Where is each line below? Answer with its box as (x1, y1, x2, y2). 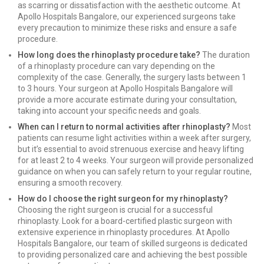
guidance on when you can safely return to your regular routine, (18, 167, 252, 176)
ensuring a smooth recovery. (18, 178, 123, 187)
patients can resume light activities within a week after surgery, (18, 133, 251, 143)
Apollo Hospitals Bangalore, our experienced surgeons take (18, 12, 236, 21)
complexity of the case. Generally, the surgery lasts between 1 (18, 72, 246, 82)
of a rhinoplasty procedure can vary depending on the (18, 61, 215, 71)
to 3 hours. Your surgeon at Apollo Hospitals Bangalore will (18, 84, 233, 93)
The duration (200, 50, 250, 60)
